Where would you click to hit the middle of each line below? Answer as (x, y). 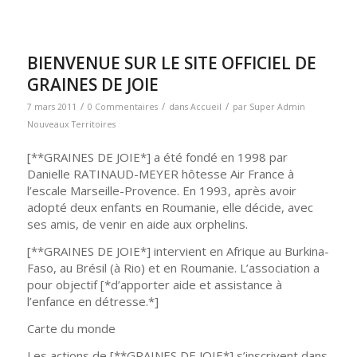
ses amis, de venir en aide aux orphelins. (137, 224)
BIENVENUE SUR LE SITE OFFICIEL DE (171, 63)
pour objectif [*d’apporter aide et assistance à (154, 284)
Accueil (206, 106)
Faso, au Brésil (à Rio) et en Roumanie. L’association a (173, 268)
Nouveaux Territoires (71, 124)
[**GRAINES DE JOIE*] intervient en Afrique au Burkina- (178, 251)
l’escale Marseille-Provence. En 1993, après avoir (161, 191)
